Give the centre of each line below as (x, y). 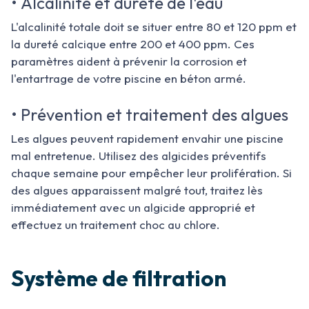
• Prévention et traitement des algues (150, 114)
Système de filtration (119, 278)
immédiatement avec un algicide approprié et (133, 207)
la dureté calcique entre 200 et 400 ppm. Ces (133, 44)
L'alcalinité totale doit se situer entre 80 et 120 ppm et (154, 27)
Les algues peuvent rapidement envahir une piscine (147, 138)
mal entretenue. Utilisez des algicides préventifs (139, 156)
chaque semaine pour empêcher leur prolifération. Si (151, 173)
